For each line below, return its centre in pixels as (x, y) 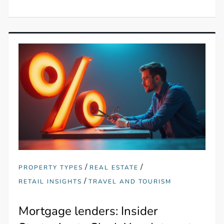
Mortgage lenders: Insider (88, 211)
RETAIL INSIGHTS (50, 181)
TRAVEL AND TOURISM (130, 181)
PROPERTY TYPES (51, 167)
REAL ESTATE (114, 167)
